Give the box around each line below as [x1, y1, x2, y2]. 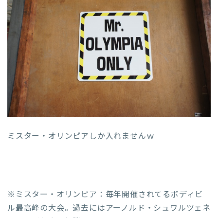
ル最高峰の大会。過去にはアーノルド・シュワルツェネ [7, 202, 211, 214]
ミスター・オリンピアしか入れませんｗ [7, 130, 155, 142]
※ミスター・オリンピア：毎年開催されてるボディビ [7, 189, 203, 200]
